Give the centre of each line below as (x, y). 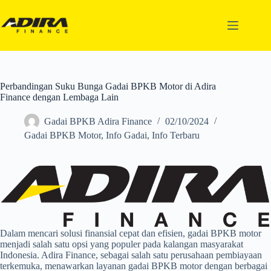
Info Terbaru (176, 135)
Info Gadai (126, 135)
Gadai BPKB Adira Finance (98, 122)
